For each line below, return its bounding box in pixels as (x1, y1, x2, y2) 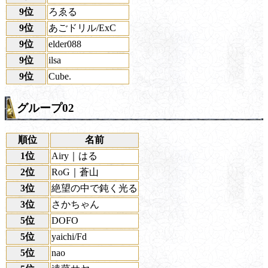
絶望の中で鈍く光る (51, 182, 138, 193)
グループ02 (17, 102, 74, 115)
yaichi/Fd (51, 231, 87, 242)
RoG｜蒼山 (51, 166, 99, 177)
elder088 (48, 38, 81, 49)
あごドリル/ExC (48, 22, 116, 33)
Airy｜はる (51, 150, 98, 161)
